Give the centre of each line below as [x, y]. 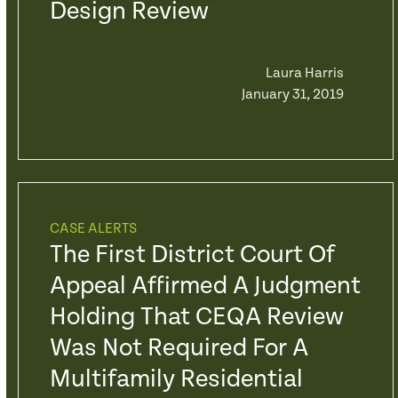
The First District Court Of [192, 255]
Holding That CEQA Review [196, 317]
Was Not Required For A [179, 348]
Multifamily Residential [176, 379]
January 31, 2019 [292, 95]
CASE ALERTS [93, 229]
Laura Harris [304, 73]
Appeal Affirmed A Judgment [205, 286]
